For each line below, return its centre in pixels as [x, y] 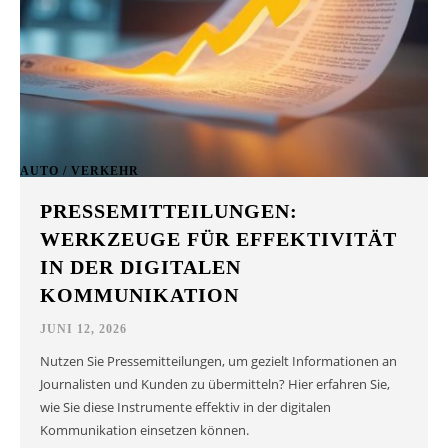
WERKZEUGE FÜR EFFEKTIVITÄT [219, 239]
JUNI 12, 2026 [84, 329]
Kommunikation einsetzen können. [145, 430]
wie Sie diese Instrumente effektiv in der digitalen [186, 407]
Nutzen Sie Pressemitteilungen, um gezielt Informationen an [219, 361]
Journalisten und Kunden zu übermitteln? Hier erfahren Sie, [215, 384]
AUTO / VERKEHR [79, 171]
